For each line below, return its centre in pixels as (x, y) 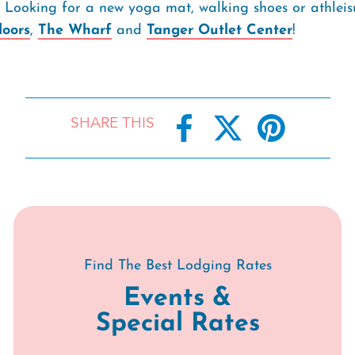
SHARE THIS (112, 124)
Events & (177, 298)
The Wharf (75, 30)
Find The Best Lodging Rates (177, 265)
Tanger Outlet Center (219, 30)
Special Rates (177, 324)
